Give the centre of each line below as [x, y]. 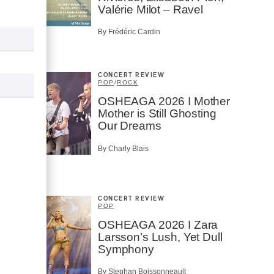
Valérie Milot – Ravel [150, 9]
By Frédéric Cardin [129, 32]
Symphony [126, 249]
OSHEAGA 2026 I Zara [158, 224]
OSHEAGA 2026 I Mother [164, 102]
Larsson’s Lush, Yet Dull [160, 237]
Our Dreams [130, 126]
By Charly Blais [123, 148]
